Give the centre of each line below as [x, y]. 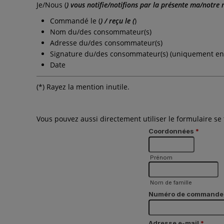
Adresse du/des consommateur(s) [106, 43]
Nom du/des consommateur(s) [101, 32]
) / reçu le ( [117, 21]
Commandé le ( [75, 21]
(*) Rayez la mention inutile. [83, 87]
